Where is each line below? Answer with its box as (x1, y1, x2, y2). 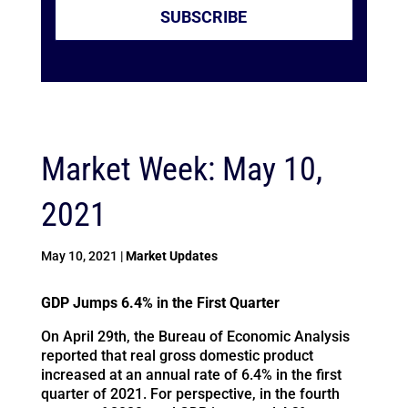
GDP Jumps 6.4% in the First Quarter (40, 294, 280, 312)
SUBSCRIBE (160, 7, 248, 26)
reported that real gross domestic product (40, 347, 313, 365)
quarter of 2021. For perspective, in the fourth (40, 385, 340, 403)
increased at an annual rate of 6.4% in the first (40, 366, 342, 384)
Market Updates (125, 249, 218, 264)
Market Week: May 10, (40, 150, 322, 189)
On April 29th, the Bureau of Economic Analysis (40, 328, 350, 346)
